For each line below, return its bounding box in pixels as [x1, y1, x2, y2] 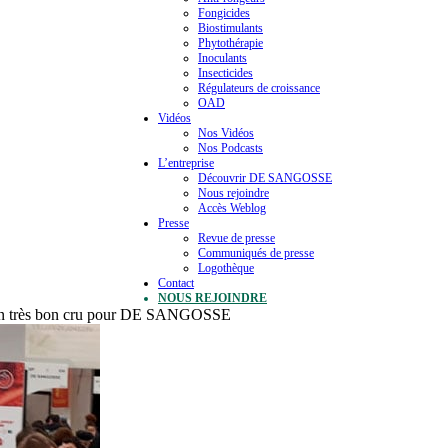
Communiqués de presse [198, 246, 314, 260]
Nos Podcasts [198, 141, 263, 155]
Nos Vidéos [198, 126, 254, 140]
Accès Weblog [198, 201, 266, 215]
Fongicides [198, 6, 250, 20]
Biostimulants [198, 21, 263, 35]
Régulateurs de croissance [198, 81, 320, 95]
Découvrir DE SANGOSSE [198, 171, 332, 185]
